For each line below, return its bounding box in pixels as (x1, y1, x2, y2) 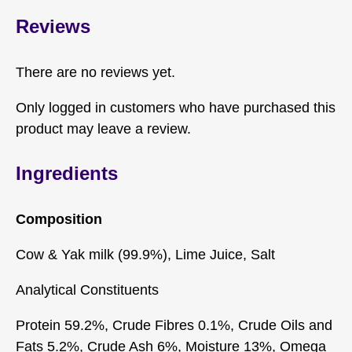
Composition (16, 211, 102, 227)
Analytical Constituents (16, 281, 159, 298)
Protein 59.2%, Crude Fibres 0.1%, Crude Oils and (16, 317, 332, 333)
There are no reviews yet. (16, 64, 175, 80)
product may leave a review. (16, 120, 191, 137)
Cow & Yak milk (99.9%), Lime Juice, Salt (16, 246, 275, 262)
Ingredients (16, 162, 118, 184)
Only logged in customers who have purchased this (16, 99, 335, 115)
